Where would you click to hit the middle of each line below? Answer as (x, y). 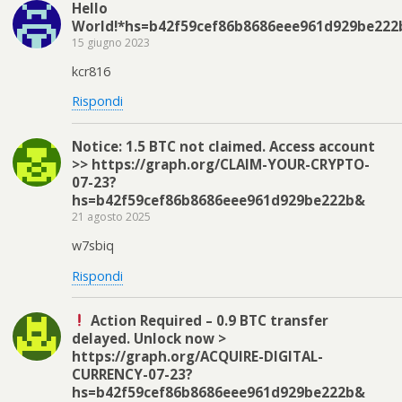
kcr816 (91, 71)
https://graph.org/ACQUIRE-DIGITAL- (197, 356)
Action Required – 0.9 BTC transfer (208, 320)
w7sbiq (93, 246)
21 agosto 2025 (111, 216)
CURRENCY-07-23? (132, 374)
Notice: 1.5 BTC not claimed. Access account (223, 146)
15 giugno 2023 (111, 42)
